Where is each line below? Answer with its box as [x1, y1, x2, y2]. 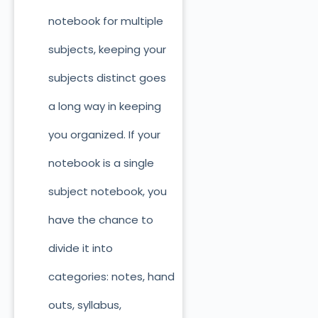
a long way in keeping [48, 99, 161, 114]
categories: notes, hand [48, 269, 175, 285]
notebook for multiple [48, 13, 163, 29]
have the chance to [48, 212, 153, 228]
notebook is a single [48, 155, 154, 171]
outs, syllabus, [48, 297, 121, 313]
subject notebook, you [48, 184, 167, 199]
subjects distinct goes [48, 70, 166, 86]
